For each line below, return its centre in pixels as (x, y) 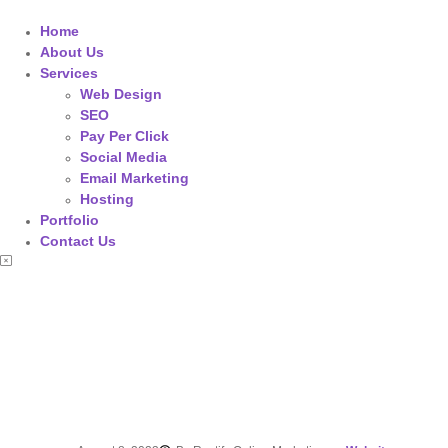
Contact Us (78, 241)
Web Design (121, 94)
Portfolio (69, 220)
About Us (72, 52)
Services (69, 73)
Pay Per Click (124, 136)
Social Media (123, 157)
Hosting (107, 199)
